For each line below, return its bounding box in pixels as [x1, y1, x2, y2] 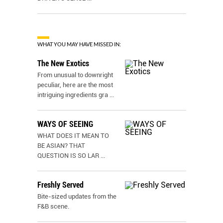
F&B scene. [37, 203, 69, 210]
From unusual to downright [37, 71, 113, 79]
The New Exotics [37, 59, 89, 68]
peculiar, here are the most [37, 81, 113, 89]
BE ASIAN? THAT [37, 142, 85, 149]
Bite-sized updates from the [37, 193, 116, 200]
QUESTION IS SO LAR [37, 152, 99, 159]
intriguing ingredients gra [37, 91, 108, 99]
